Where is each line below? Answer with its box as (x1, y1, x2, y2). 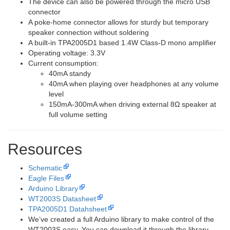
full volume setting (49, 110, 107, 119)
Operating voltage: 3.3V (28, 49, 105, 57)
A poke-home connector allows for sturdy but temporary (28, 18, 208, 26)
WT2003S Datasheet (28, 195, 96, 203)
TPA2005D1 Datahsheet (28, 205, 107, 213)
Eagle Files (28, 174, 64, 182)
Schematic (28, 164, 62, 172)
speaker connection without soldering (28, 28, 149, 36)
